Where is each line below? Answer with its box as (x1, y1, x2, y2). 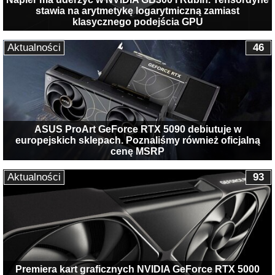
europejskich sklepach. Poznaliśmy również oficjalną (15, 134, 260, 145)
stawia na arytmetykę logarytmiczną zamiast (36, 6, 239, 17)
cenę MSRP (110, 145, 165, 157)
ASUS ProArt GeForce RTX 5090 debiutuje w (34, 123, 241, 134)
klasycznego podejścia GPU (72, 17, 203, 28)
